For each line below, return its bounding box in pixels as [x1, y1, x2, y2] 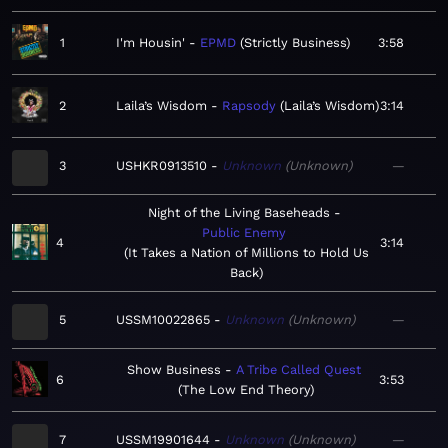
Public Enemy [202, 225, 286, 241]
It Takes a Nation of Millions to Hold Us [127, 245, 369, 261]
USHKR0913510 [116, 158, 207, 174]
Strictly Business [244, 35, 346, 51]
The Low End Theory [181, 382, 310, 398]
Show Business [126, 362, 221, 378]
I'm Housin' [116, 35, 185, 51]
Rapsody [222, 98, 276, 114]
